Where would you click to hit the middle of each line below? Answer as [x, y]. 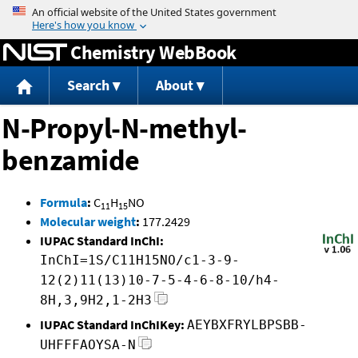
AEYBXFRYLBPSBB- [247, 325]
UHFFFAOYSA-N [88, 345]
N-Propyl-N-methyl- [124, 129]
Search [88, 86]
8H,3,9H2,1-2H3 [96, 300]
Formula [64, 203]
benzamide [71, 161]
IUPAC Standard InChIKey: [112, 325]
